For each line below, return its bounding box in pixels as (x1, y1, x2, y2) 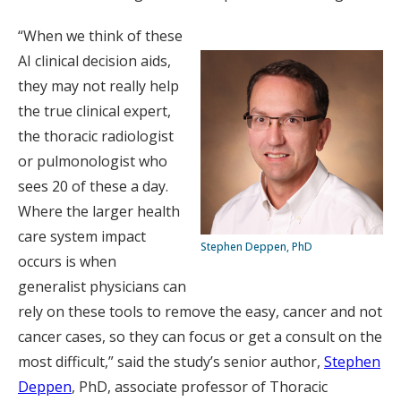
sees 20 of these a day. (18, 176, 168, 196)
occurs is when (18, 252, 116, 271)
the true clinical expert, (18, 101, 171, 121)
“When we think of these (18, 26, 183, 46)
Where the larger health (18, 201, 180, 221)
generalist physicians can (18, 277, 186, 296)
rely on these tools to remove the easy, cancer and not (18, 302, 382, 321)
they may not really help (18, 76, 179, 96)
